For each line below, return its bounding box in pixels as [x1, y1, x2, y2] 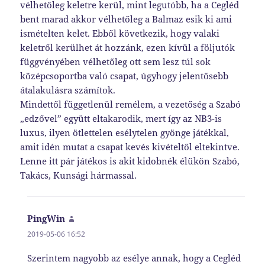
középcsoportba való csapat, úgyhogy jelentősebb [20, 69, 229, 82]
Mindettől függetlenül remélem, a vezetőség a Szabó [20, 98, 241, 110]
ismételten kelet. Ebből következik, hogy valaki [20, 27, 220, 39]
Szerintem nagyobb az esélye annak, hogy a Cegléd [27, 251, 241, 264]
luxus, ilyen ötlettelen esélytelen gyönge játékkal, [20, 126, 230, 138]
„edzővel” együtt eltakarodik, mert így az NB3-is [20, 112, 222, 124]
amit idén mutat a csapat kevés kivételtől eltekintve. [20, 140, 240, 153]
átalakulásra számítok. [20, 83, 116, 96]
